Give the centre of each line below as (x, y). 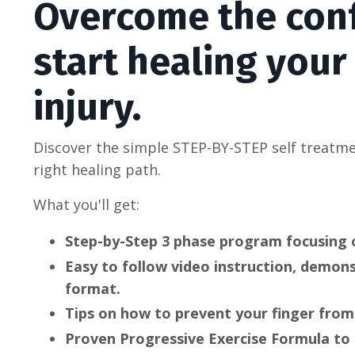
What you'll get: (86, 205)
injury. (87, 107)
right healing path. (97, 170)
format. (93, 288)
